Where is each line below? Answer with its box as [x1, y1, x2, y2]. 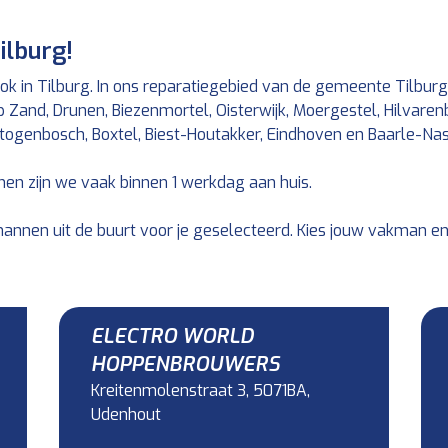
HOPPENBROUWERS [90, 351, 279, 378]
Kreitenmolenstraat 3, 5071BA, [90, 380, 310, 401]
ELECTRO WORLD [90, 323, 254, 350]
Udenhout [90, 404, 161, 425]
